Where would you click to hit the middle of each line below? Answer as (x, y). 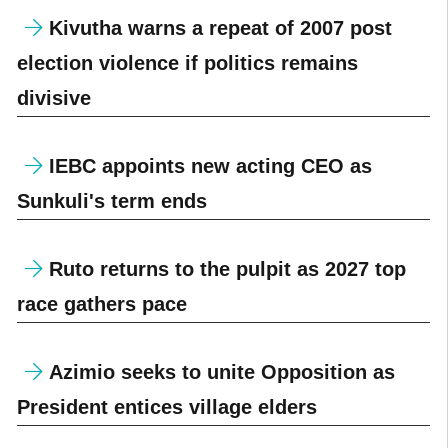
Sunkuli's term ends (111, 200)
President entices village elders (166, 406)
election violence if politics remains (187, 62)
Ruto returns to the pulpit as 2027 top (224, 268)
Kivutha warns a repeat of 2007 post (217, 27)
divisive (53, 97)
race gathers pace (101, 303)
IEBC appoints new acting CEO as (207, 165)
